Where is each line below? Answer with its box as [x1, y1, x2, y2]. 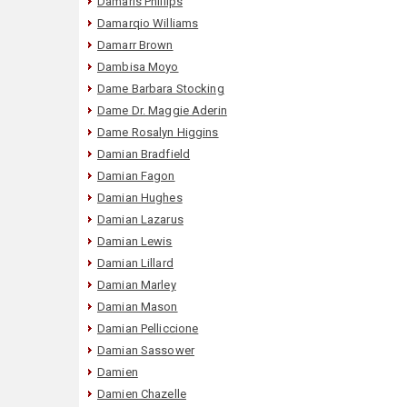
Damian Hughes [97, 190, 183, 204]
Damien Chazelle [97, 386, 186, 401]
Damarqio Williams [97, 15, 199, 30]
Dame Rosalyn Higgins [97, 124, 219, 139]
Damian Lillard [97, 255, 174, 270]
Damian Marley [97, 277, 176, 292]
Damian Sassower [97, 342, 194, 357]
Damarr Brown [97, 37, 174, 52]
